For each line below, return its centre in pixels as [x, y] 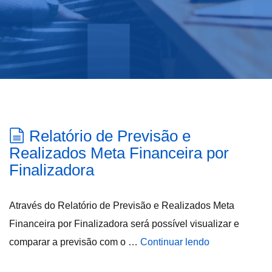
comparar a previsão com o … [75, 242]
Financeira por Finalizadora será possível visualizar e [124, 224]
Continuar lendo [175, 242]
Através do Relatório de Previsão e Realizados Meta [122, 206]
